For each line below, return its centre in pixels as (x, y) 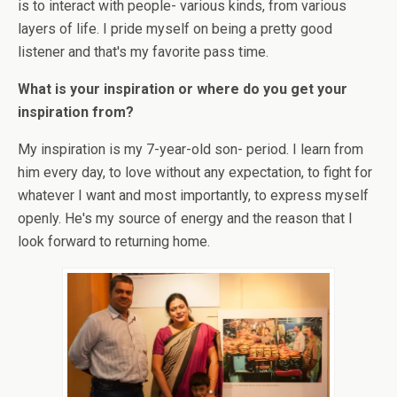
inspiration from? (76, 112)
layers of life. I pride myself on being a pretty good (175, 28)
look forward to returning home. (114, 241)
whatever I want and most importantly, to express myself (193, 195)
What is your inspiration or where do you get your (183, 89)
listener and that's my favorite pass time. (143, 51)
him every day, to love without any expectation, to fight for (195, 172)
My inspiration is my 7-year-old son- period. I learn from (191, 149)
